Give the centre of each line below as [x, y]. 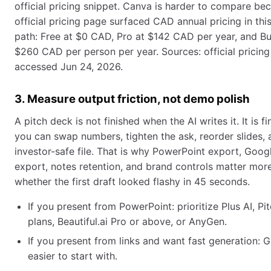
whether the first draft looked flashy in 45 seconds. [132, 182]
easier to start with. [73, 256]
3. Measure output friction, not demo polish [132, 99]
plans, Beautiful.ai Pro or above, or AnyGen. [127, 222]
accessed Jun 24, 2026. [69, 67]
